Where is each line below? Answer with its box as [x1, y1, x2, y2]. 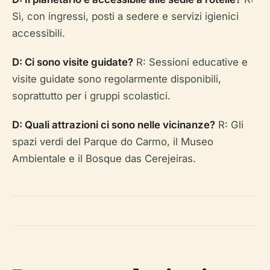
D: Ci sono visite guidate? [12, 56, 133, 68]
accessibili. [12, 27, 65, 39]
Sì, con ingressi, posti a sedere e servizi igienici [12, 10, 239, 22]
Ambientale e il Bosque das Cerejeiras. [12, 152, 196, 165]
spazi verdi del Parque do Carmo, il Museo [12, 136, 213, 148]
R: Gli [215, 119, 243, 131]
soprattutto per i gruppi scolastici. [12, 90, 171, 102]
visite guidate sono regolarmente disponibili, [12, 73, 221, 85]
